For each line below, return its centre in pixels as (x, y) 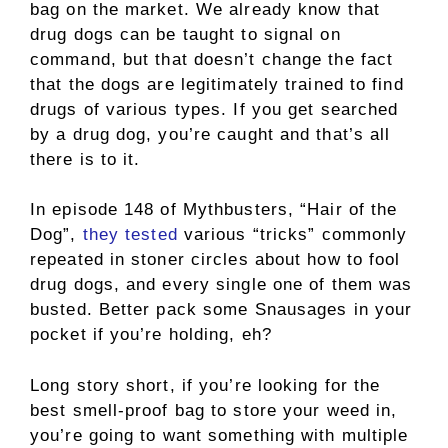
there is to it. (88, 159)
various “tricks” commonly (292, 235)
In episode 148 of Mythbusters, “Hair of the (214, 210)
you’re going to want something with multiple (219, 435)
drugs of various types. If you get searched (214, 109)
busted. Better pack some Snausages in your (221, 310)
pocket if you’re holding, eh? (151, 335)
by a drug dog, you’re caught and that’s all (210, 134)
